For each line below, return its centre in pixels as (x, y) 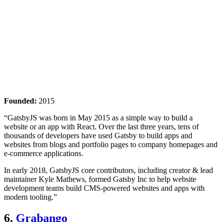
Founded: (20, 101)
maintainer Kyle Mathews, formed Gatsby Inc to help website (100, 179)
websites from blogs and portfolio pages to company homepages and (111, 144)
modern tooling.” (30, 197)
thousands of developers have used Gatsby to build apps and (98, 135)
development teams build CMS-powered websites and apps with (104, 188)
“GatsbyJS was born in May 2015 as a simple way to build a (98, 117)
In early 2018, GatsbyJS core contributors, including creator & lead (109, 170)
